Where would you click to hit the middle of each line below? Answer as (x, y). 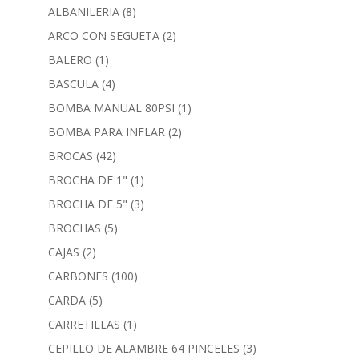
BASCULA (73, 83)
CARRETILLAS (84, 324)
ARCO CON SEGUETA (103, 35)
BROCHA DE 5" (87, 204)
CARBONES (78, 276)
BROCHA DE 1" (87, 179)
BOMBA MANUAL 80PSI (111, 107)
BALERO (70, 59)
